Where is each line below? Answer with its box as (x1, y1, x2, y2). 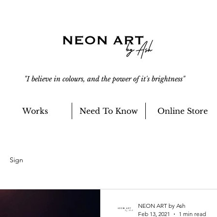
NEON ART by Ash (138, 202, 186, 209)
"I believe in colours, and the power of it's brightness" (24, 75, 185, 83)
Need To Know (79, 106, 138, 116)
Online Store (157, 106, 208, 116)
